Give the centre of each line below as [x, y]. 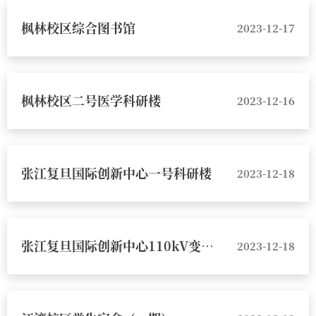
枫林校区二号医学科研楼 [91, 100]
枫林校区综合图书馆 [78, 28]
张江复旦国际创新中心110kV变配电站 [207, 245]
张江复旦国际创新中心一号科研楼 [116, 173]
